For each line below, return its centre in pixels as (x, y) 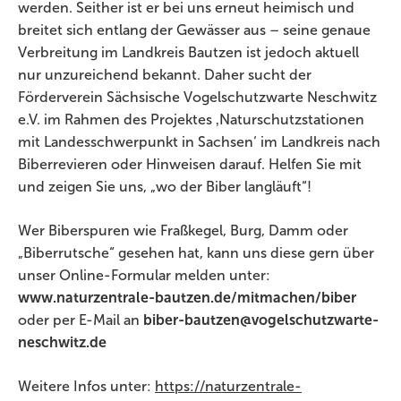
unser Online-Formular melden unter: (144, 275)
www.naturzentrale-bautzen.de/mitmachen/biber (187, 297)
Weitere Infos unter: (86, 386)
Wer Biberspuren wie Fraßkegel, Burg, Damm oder (183, 230)
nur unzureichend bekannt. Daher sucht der (165, 74)
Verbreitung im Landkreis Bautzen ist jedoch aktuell (188, 52)
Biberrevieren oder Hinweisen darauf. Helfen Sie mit (190, 164)
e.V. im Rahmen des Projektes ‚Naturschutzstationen (191, 119)
